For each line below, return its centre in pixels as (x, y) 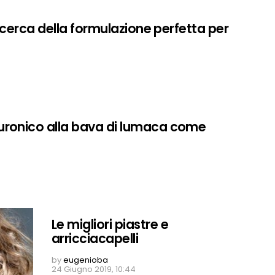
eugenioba (86, 260)
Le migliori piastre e (110, 225)
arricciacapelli (95, 239)
